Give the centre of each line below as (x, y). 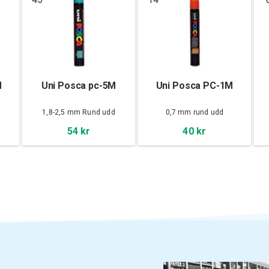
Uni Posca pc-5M (79, 85)
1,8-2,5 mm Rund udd (79, 112)
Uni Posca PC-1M (195, 85)
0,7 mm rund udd (195, 112)
